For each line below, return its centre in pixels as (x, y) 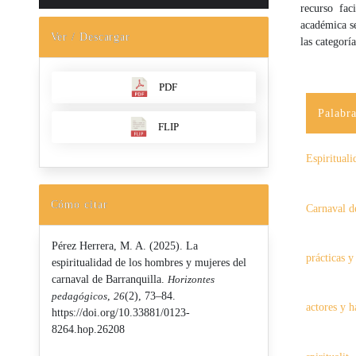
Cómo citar (79, 204)
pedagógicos (79, 296)
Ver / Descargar (91, 37)
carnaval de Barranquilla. (109, 279)
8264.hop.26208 (88, 329)
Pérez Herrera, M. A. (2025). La (124, 246)
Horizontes (191, 279)
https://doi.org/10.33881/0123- (120, 312)
